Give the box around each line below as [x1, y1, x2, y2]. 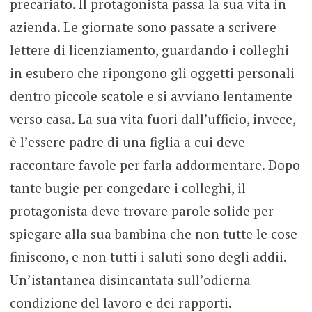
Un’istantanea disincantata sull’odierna [9, 270, 251, 288]
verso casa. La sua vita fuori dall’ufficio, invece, [9, 109, 295, 127]
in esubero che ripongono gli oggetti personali [9, 63, 295, 81]
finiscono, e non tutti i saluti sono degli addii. [9, 247, 286, 265]
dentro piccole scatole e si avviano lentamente [9, 86, 292, 104]
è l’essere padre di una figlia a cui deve [9, 132, 245, 150]
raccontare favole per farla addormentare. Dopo [9, 155, 300, 173]
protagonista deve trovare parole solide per [9, 201, 274, 219]
